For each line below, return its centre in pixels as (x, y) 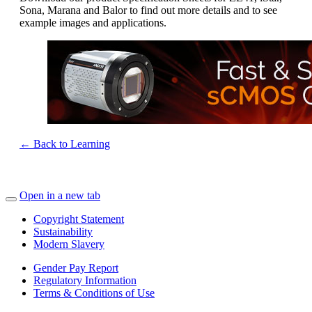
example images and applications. (93, 23)
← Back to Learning (65, 144)
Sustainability (63, 232)
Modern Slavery (69, 244)
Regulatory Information (85, 281)
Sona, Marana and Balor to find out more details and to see (148, 10)
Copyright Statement (79, 219)
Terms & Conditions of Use (94, 293)
